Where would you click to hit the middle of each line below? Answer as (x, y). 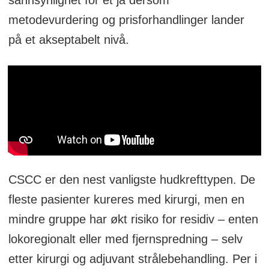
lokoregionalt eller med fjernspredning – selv (125, 239)
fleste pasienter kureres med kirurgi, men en (126, 199)
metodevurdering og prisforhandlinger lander (126, 20)
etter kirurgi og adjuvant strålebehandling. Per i (132, 258)
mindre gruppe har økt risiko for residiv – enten (133, 219)
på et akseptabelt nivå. (68, 39)
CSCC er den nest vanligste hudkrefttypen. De (131, 179)
